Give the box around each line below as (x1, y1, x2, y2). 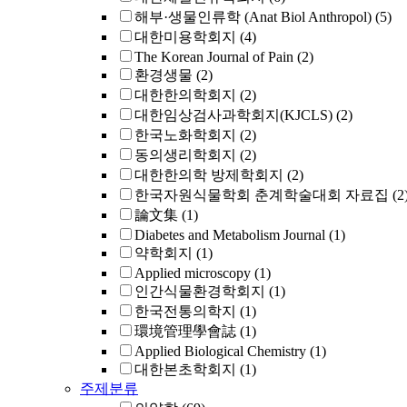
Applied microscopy (134, 265, 251, 281)
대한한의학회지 (134, 87, 236, 103)
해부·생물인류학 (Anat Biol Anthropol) (134, 9, 372, 25)
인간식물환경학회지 (134, 283, 265, 299)
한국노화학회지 (134, 127, 236, 143)
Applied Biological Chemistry (134, 343, 306, 359)
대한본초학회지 (134, 362, 236, 377)
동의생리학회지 (134, 147, 236, 163)
